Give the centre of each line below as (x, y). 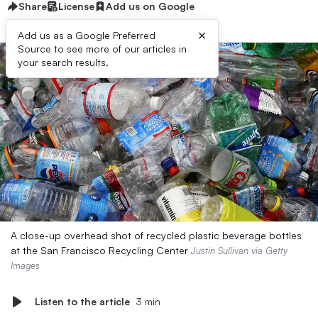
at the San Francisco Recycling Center (101, 250)
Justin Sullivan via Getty (239, 251)
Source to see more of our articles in (102, 49)
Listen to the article (82, 301)
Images (25, 265)
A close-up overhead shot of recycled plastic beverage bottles (156, 235)
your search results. (63, 62)
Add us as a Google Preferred (87, 35)
